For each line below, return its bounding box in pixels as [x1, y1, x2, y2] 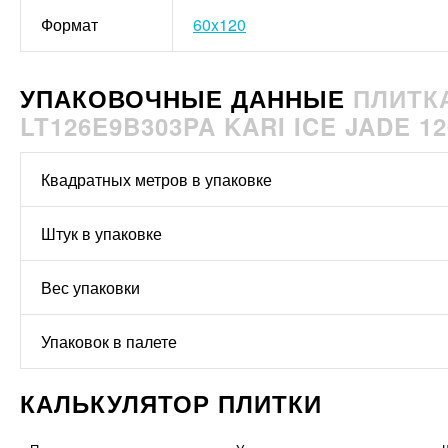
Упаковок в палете [41, 330, 177, 354]
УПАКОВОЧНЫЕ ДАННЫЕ [20, 81, 353, 116]
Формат [41, 13, 98, 37]
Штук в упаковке [41, 222, 162, 246]
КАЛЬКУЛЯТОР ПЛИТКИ [20, 386, 322, 421]
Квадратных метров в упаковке [41, 168, 272, 192]
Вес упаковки [41, 276, 140, 300]
